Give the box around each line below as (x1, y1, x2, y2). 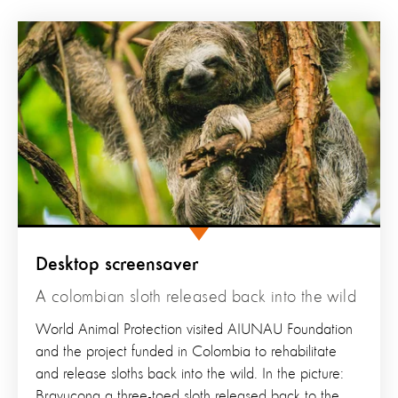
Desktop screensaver (36, 255, 198, 275)
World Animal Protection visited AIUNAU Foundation (36, 322, 353, 338)
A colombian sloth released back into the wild (36, 289, 356, 307)
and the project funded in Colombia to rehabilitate (36, 344, 337, 361)
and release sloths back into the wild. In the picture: (36, 366, 344, 383)
